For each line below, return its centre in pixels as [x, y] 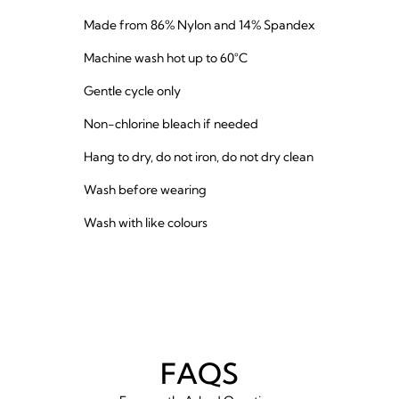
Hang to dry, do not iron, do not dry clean [199, 157]
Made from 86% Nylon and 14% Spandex [199, 25]
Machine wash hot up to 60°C [165, 58]
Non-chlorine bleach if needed [173, 124]
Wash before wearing [146, 190]
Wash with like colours [147, 223]
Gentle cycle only [133, 91]
